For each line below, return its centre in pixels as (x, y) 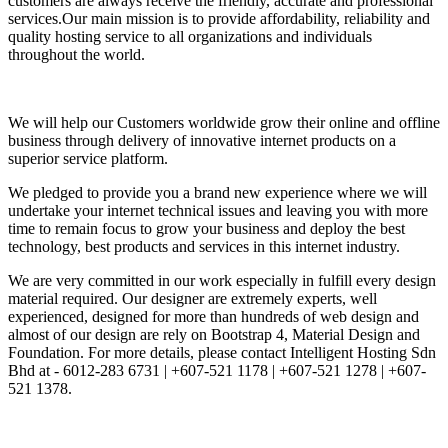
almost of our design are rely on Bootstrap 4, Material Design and (214, 335)
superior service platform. (88, 159)
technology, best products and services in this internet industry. (204, 247)
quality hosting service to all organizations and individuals (190, 37)
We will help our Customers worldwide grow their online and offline (224, 123)
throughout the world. (76, 55)
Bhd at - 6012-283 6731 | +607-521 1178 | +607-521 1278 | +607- (217, 371)
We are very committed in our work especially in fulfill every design (222, 281)
